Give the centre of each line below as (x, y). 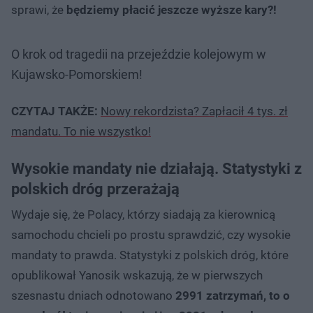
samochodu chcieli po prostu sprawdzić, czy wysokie (151, 234)
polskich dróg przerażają (95, 189)
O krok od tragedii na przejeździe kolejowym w (139, 54)
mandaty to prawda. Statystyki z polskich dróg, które (150, 255)
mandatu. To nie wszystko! (81, 131)
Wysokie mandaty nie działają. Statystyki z (156, 168)
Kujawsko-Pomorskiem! (77, 74)
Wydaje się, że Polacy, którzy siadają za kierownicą (143, 214)
